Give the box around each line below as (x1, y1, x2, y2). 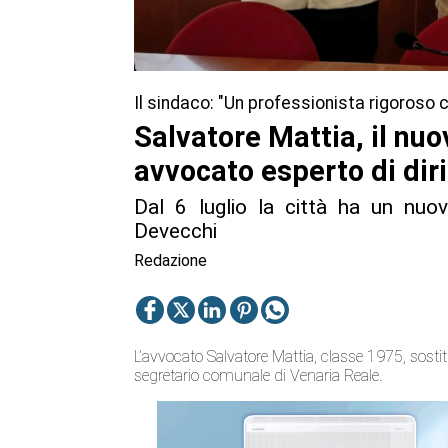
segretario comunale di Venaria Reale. (134, 365, 383, 385)
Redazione (134, 251, 208, 271)
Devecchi (134, 218, 218, 243)
